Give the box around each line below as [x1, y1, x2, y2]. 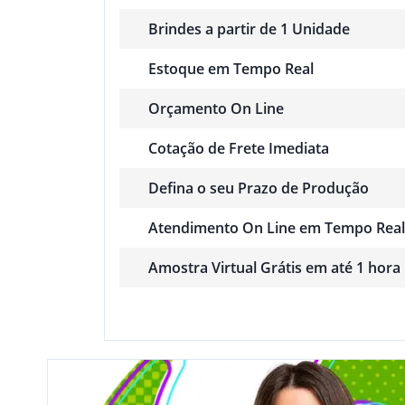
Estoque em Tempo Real [148, 58, 314, 79]
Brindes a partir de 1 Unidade [148, 18, 350, 39]
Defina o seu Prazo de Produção [148, 177, 369, 198]
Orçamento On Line [148, 98, 284, 118]
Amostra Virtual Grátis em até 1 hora [148, 257, 400, 278]
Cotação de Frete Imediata [148, 137, 329, 158]
